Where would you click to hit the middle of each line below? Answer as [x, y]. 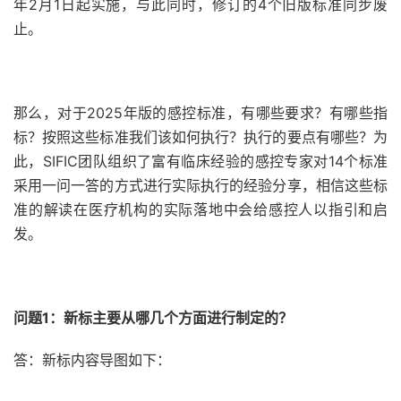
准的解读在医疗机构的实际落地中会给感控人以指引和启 [200, 209]
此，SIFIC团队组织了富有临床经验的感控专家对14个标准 [200, 161]
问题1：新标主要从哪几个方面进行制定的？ [153, 318]
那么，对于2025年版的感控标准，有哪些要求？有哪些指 [200, 113]
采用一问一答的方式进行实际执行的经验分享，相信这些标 [200, 185]
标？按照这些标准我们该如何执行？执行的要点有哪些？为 [200, 137]
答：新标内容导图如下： [92, 360]
